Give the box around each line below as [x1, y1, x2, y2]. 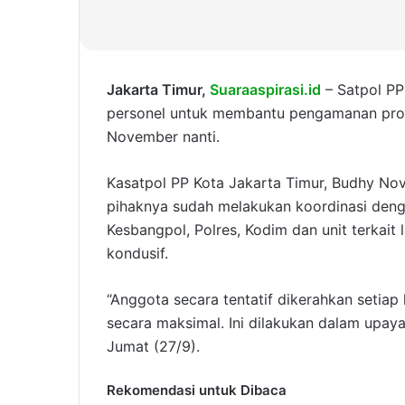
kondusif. [107, 244, 168, 263]
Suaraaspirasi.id [210, 80, 321, 99]
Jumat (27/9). [107, 337, 200, 356]
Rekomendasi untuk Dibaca [107, 381, 287, 400]
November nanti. [107, 127, 220, 146]
